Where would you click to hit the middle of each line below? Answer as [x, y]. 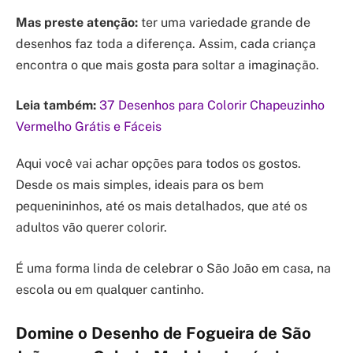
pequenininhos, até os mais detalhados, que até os [162, 206]
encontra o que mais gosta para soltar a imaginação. [167, 65]
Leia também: [56, 106]
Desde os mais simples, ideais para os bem [140, 185]
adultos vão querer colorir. [91, 228]
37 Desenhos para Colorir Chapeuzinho [212, 106]
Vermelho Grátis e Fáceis [89, 127]
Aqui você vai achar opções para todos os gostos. [158, 164]
